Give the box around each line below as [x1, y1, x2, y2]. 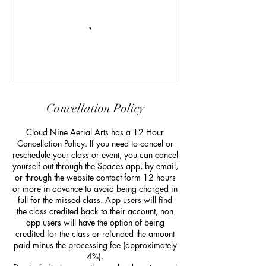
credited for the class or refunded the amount [15, 228, 175, 239]
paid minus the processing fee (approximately [13, 239, 177, 251]
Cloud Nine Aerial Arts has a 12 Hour [26, 126, 164, 138]
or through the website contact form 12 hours [14, 172, 176, 183]
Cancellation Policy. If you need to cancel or [17, 138, 173, 149]
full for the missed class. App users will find [18, 194, 172, 205]
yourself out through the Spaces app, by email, [12, 160, 178, 172]
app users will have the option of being [26, 217, 164, 228]
